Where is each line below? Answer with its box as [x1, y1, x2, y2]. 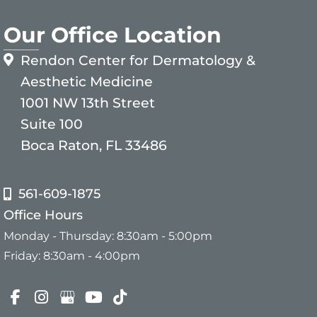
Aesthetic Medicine [21, 74, 153, 91]
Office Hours [4, 207, 83, 224]
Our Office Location [4, 22, 221, 49]
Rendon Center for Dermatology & [21, 52, 255, 69]
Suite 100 [21, 116, 83, 133]
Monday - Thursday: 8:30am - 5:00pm [4, 229, 212, 243]
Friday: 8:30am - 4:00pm [4, 248, 140, 263]
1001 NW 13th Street [21, 95, 155, 112]
